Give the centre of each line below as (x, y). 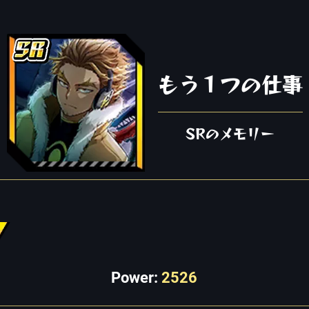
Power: (137, 278)
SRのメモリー (230, 133)
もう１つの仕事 (230, 84)
